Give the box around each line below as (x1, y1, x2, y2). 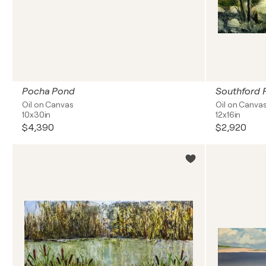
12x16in (216, 110, 241, 119)
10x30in (22, 110, 51, 119)
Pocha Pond (22, 86, 75, 97)
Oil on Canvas (22, 100, 74, 109)
